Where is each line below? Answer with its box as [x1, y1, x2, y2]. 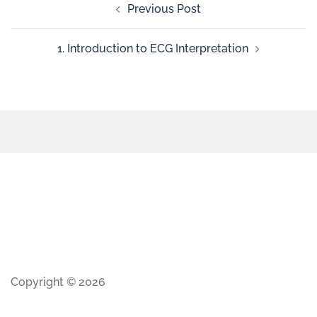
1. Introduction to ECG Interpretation [57, 42, 248, 55]
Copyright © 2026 [11, 275, 105, 289]
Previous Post [127, 2, 201, 16]
